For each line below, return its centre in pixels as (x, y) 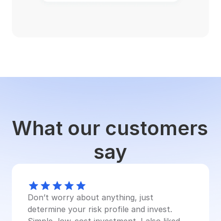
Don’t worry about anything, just (91, 197)
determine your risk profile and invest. (100, 209)
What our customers (110, 128)
